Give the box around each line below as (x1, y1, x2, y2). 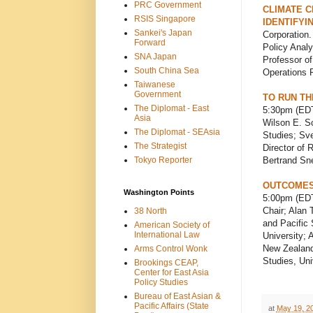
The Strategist (133, 140, 187, 151)
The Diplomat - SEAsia (133, 126, 220, 137)
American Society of (133, 219, 210, 230)
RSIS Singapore (133, 13, 196, 24)
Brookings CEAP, (133, 257, 198, 268)
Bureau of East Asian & (133, 291, 221, 301)
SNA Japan (133, 51, 177, 61)
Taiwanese (133, 79, 175, 89)
